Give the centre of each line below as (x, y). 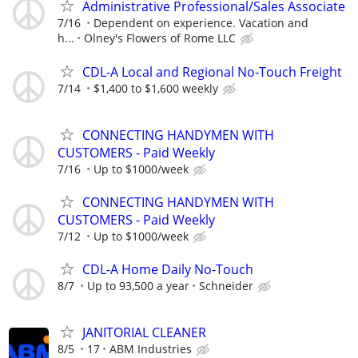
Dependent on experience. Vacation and (201, 23)
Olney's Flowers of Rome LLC (160, 38)
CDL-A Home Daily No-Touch (168, 270)
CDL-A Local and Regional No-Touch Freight (212, 72)
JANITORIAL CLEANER (144, 333)
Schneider (226, 286)
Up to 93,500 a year (138, 286)
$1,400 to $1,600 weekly (156, 88)
